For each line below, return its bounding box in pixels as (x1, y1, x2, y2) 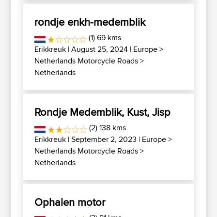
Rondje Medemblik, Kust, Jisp (34, 104, 170, 120)
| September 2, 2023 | (66, 134, 142, 145)
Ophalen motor (34, 194, 105, 210)
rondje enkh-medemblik (34, 14, 145, 30)
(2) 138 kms (87, 122, 126, 133)
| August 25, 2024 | (66, 44, 133, 55)
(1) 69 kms (87, 32, 122, 43)
